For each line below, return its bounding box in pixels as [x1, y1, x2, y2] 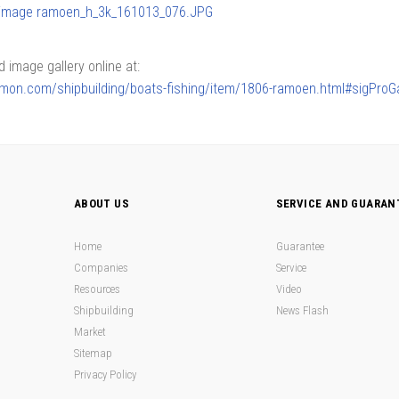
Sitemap [73, 346, 112, 360]
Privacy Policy [73, 368, 136, 381]
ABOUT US [73, 197, 129, 210]
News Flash [275, 304, 329, 317]
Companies [73, 261, 128, 274]
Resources [73, 282, 120, 296]
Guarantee [275, 240, 324, 253]
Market [73, 325, 106, 338]
